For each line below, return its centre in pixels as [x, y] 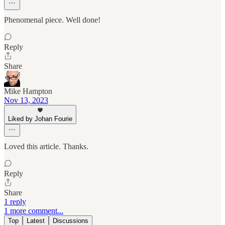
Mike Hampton [28, 91]
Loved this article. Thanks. [46, 147]
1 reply [15, 202]
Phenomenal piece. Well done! [52, 20]
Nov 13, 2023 [26, 100]
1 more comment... [34, 211]
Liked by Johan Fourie [40, 119]
